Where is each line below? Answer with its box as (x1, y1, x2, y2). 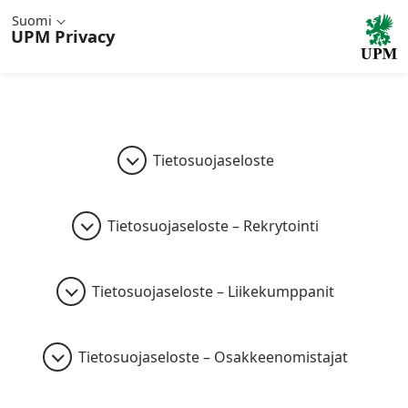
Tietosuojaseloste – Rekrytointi (107, 216, 319, 236)
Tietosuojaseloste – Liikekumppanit (92, 281, 334, 301)
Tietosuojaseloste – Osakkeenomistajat (78, 347, 348, 367)
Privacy (55, 25, 115, 47)
